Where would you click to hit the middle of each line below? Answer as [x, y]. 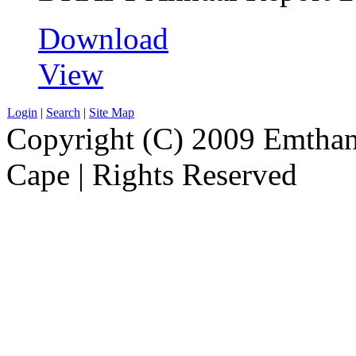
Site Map [112, 112]
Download [103, 38]
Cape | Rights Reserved [152, 174]
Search [63, 112]
